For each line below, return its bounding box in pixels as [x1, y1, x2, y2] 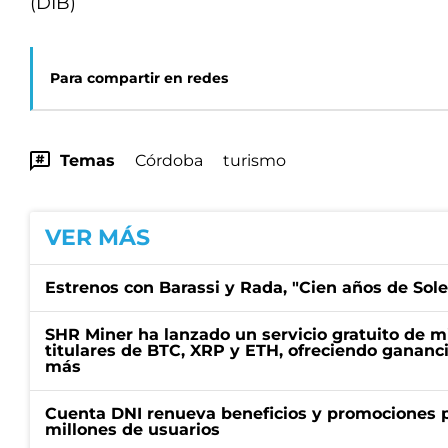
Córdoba [135, 151, 203, 170]
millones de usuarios [45, 420, 220, 439]
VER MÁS [45, 224, 150, 251]
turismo [223, 151, 286, 170]
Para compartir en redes [50, 69, 228, 87]
